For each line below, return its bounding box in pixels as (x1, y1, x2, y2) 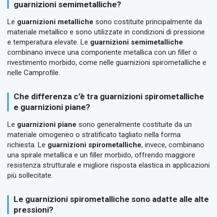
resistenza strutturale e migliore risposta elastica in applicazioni (7, 161, 210, 170)
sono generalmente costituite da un (77, 120, 192, 129)
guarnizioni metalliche (17, 17, 93, 27)
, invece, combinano (141, 140, 204, 150)
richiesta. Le (7, 140, 47, 150)
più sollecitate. (7, 171, 53, 180)
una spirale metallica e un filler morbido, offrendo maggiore (7, 151, 195, 160)
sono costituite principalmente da (93, 17, 202, 27)
